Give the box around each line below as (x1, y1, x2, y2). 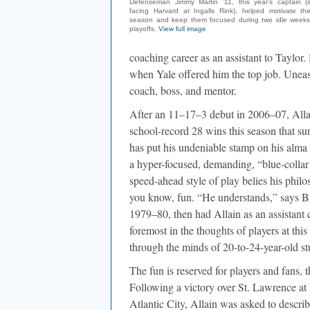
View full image (158, 25, 206, 33)
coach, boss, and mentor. (129, 83, 237, 98)
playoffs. (129, 25, 158, 33)
